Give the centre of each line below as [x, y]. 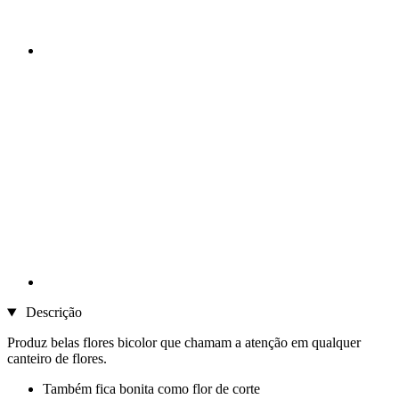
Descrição [52, 313]
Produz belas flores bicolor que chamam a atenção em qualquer [184, 343]
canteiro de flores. [57, 359]
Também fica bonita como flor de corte [151, 389]
